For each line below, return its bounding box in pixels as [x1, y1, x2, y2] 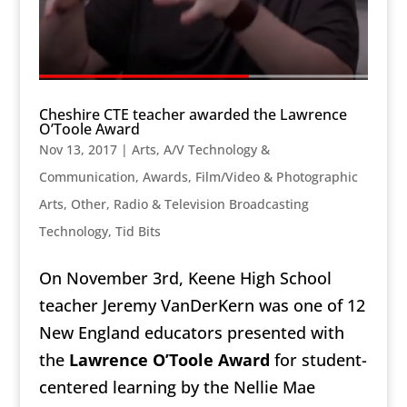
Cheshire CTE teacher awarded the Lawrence [38, 104, 347, 124]
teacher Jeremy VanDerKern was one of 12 [38, 293, 365, 316]
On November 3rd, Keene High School [38, 266, 332, 289]
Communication [38, 167, 135, 185]
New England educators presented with [38, 321, 344, 343]
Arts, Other [38, 194, 106, 213]
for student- [269, 348, 367, 371]
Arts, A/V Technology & [131, 140, 270, 158]
